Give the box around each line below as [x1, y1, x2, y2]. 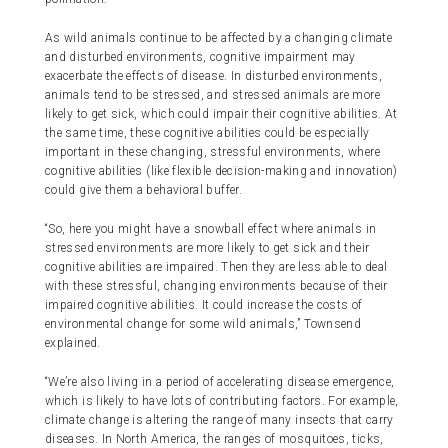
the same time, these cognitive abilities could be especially [45, 126, 370, 141]
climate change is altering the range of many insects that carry [45, 413, 394, 428]
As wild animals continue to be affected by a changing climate [45, 31, 392, 46]
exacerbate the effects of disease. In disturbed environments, [45, 69, 382, 84]
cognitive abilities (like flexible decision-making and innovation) [45, 164, 398, 179]
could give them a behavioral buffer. [45, 183, 242, 198]
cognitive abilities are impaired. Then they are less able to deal [45, 260, 388, 275]
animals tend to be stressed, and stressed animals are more [45, 88, 380, 103]
